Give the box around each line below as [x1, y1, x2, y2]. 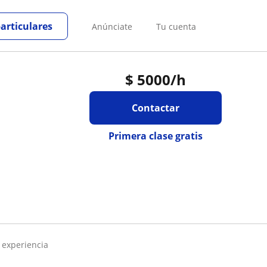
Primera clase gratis [108, 129, 203, 142]
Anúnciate [92, 20, 132, 32]
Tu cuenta [156, 20, 196, 32]
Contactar [131, 101, 179, 114]
